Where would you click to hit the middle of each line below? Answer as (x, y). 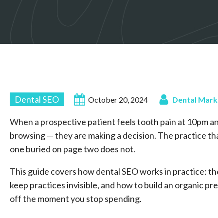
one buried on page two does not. (73, 149)
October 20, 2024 (118, 99)
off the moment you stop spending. (76, 199)
